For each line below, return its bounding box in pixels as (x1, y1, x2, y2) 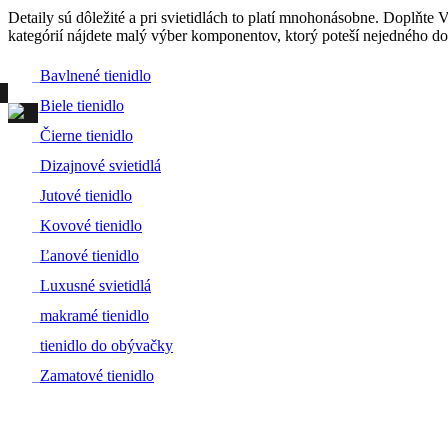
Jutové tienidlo (40, 186, 132, 204)
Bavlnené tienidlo (40, 66, 151, 84)
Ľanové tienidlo (40, 246, 139, 264)
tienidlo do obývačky (40, 336, 173, 354)
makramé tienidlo (40, 306, 149, 324)
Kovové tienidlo (40, 216, 142, 234)
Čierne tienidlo (40, 126, 133, 144)
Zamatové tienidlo (40, 366, 154, 384)
